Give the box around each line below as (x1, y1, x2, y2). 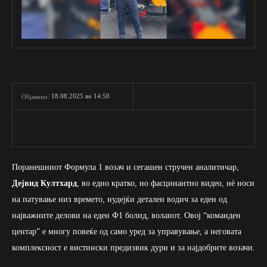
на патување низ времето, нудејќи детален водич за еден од (12, 195, 227, 204)
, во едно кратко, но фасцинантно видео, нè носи (77, 179, 254, 188)
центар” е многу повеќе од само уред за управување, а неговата (12, 227, 241, 237)
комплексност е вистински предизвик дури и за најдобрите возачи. (12, 243, 255, 253)
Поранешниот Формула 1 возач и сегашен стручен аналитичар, (12, 163, 239, 172)
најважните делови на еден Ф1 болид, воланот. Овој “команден (12, 211, 241, 221)
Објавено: (21, 93, 49, 101)
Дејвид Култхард (12, 179, 77, 188)
